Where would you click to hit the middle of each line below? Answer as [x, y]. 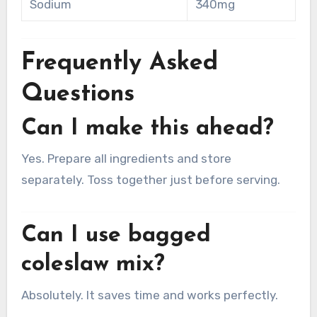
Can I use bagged [116, 236]
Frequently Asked [119, 63]
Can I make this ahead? [147, 128]
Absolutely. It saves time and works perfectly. [149, 295]
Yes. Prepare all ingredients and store [126, 159]
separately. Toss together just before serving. [150, 180]
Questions [77, 94]
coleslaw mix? [93, 265]
